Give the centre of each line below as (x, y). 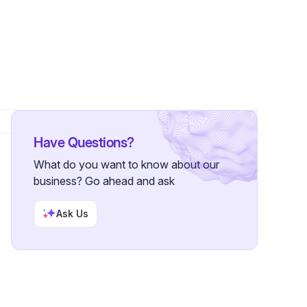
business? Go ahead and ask (104, 181)
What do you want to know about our (126, 164)
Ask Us (72, 213)
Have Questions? (84, 143)
